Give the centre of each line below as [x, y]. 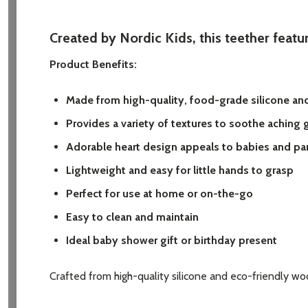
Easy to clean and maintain [132, 217]
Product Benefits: [93, 65]
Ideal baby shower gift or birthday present [172, 241]
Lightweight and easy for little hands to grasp [180, 170]
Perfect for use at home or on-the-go [159, 194]
